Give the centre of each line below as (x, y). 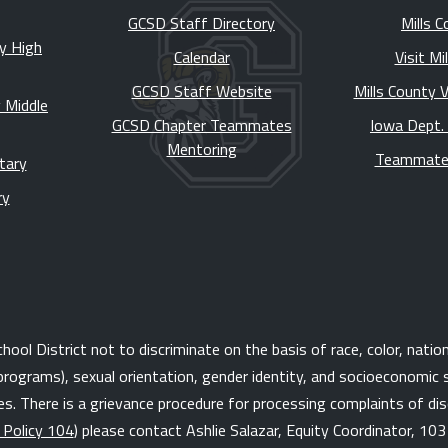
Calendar (201, 57)
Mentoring (201, 149)
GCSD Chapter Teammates (201, 125)
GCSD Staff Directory (201, 23)
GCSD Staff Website (201, 91)
